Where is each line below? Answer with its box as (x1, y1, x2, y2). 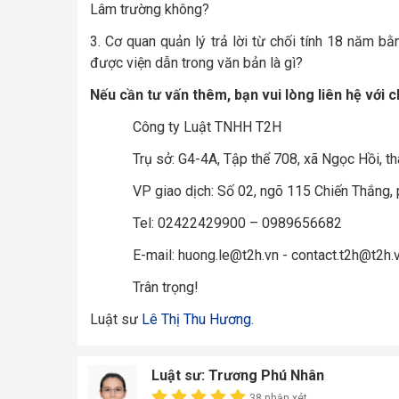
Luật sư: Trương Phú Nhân (151, 366, 324, 384)
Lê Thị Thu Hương (142, 310, 251, 328)
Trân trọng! (133, 278, 199, 296)
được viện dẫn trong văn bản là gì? (90, 53, 303, 71)
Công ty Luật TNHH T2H (133, 118, 281, 135)
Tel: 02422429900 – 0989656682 (133, 214, 342, 232)
